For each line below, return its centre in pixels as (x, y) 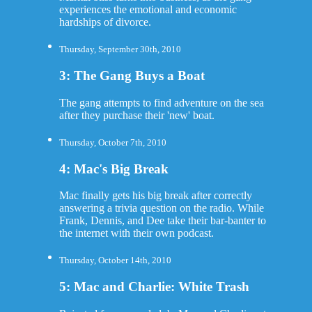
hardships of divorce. (105, 22)
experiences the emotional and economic (148, 10)
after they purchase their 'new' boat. (136, 115)
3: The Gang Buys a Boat (132, 75)
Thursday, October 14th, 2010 (115, 260)
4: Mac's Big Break (114, 169)
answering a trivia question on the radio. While (161, 208)
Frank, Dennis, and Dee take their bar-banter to (162, 221)
